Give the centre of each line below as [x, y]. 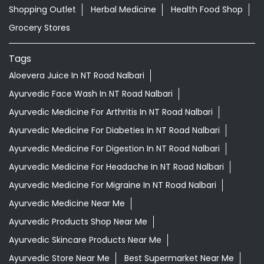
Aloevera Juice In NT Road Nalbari [77, 76]
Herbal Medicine [123, 9]
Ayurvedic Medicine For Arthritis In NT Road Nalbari [111, 112]
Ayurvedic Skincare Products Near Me [85, 240]
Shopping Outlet [42, 9]
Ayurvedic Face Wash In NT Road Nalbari [91, 94]
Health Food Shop [207, 9]
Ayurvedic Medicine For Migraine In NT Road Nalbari [113, 185]
